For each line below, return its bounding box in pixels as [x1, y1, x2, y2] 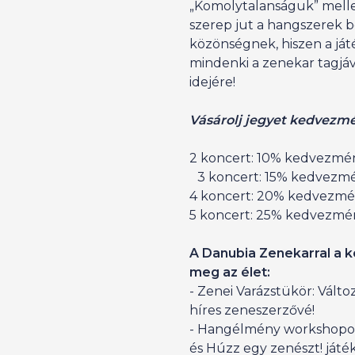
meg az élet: [189, 265, 270, 280]
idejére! [189, 74, 235, 90]
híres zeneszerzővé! [189, 303, 315, 318]
